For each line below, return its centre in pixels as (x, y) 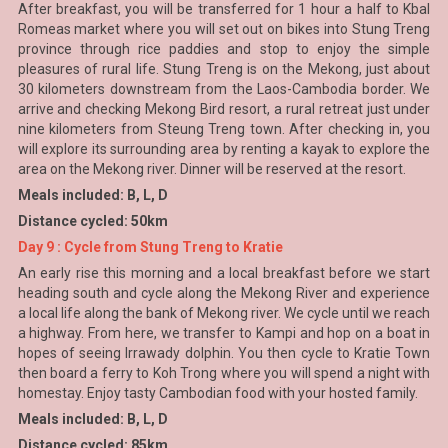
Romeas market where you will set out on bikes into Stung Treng (224, 29)
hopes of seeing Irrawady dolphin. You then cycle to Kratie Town (224, 353)
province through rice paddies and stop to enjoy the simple (224, 49)
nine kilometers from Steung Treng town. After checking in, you (224, 129)
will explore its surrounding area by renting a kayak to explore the (224, 149)
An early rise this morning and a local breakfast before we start (224, 273)
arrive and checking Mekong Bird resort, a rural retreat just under (224, 109)
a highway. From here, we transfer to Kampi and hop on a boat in (224, 333)
